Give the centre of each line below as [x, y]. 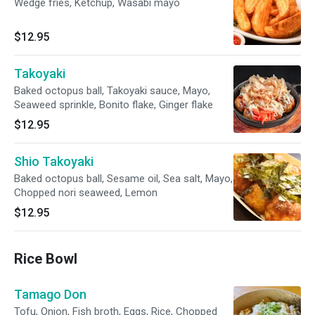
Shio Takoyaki [54, 161]
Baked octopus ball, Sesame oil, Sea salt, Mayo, [123, 179]
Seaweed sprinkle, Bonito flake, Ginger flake [114, 105]
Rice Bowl [46, 259]
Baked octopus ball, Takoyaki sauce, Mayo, [112, 91]
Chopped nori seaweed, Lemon [86, 193]
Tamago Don [50, 294]
